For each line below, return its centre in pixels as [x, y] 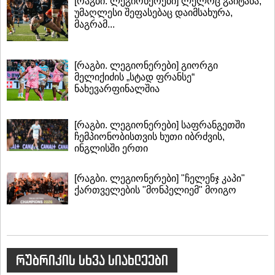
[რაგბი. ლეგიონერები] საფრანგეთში [160, 125]
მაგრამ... [95, 25]
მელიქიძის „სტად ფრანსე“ [134, 77]
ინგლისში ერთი [111, 148]
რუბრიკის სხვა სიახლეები [92, 260]
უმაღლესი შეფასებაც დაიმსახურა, [153, 13]
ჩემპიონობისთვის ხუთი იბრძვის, [149, 136]
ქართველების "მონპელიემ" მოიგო [155, 190]
